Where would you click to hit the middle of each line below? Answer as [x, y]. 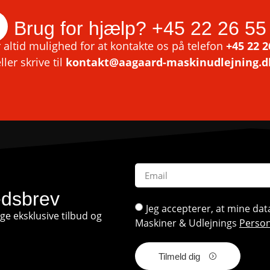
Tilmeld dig [180, 256]
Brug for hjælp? [83, 28]
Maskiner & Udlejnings [187, 223]
